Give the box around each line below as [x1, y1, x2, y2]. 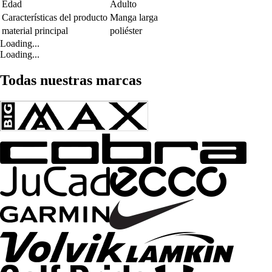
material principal [2, 25, 68, 36]
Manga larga [110, 12, 158, 22]
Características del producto [2, 12, 107, 22]
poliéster [110, 25, 142, 36]
